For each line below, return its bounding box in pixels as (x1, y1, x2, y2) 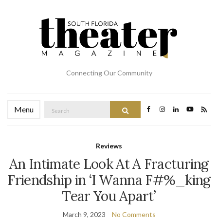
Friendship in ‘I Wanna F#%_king (7, 171, 211, 189)
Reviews (96, 142, 122, 150)
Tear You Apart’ (62, 187, 156, 205)
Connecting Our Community (66, 69, 152, 77)
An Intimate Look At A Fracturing (9, 155, 209, 173)
